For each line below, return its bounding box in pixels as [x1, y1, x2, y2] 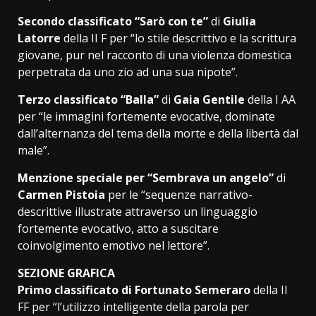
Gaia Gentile [174, 91, 245, 107]
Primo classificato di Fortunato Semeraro [18, 281, 250, 298]
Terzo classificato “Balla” [18, 91, 159, 107]
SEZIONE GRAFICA [18, 265, 115, 281]
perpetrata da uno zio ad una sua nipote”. [18, 63, 238, 80]
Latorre [18, 30, 61, 46]
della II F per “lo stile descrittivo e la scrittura [61, 30, 296, 46]
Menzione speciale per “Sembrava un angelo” [18, 169, 274, 186]
